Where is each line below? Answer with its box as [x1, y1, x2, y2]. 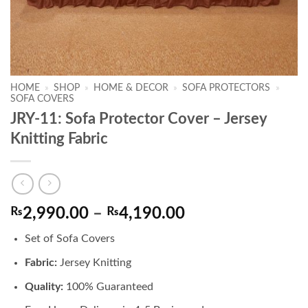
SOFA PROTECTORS [182, 83, 271, 93]
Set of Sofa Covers [24, 233, 115, 245]
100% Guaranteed [63, 280, 153, 292]
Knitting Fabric [10, 131, 108, 146]
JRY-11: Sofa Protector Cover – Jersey [10, 111, 267, 126]
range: [184, 221, 230, 239]
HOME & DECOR [93, 83, 169, 93]
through [184, 254, 244, 272]
